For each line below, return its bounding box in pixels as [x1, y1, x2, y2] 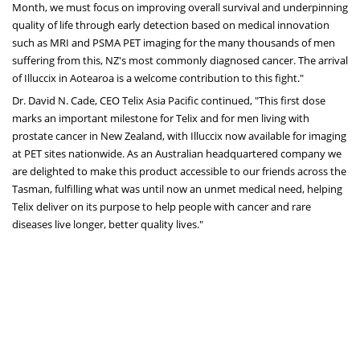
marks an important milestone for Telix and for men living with [12, 110, 309, 125]
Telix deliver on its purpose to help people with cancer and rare [12, 198, 311, 214]
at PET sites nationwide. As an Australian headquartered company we [12, 145, 342, 161]
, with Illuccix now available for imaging [162, 128, 346, 143]
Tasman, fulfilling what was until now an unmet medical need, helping [12, 181, 342, 196]
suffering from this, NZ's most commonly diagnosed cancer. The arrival [12, 52, 348, 67]
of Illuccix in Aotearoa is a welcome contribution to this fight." [12, 70, 304, 85]
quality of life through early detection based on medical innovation [12, 17, 329, 32]
